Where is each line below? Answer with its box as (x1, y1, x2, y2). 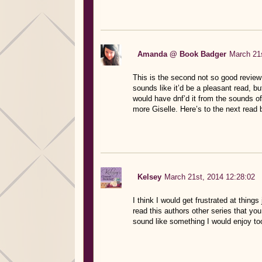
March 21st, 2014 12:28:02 (164, 172, 255, 181)
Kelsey (137, 172, 161, 181)
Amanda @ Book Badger (137, 49, 226, 58)
